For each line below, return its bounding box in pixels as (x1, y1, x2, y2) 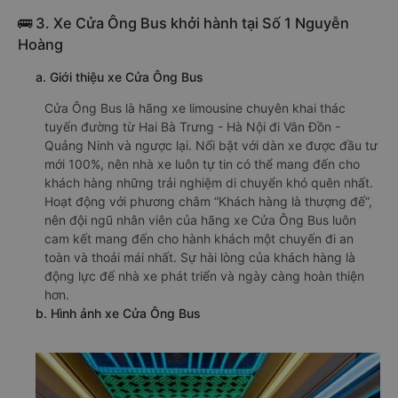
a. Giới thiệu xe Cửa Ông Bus (36, 69, 203, 85)
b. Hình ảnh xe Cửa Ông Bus (36, 306, 201, 322)
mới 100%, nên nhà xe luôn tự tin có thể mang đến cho (44, 156, 360, 172)
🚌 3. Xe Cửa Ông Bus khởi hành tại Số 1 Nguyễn (18, 14, 349, 33)
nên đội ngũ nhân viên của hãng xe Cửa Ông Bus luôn (44, 212, 356, 228)
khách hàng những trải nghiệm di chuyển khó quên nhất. (44, 175, 373, 191)
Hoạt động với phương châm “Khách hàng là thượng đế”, (44, 194, 372, 210)
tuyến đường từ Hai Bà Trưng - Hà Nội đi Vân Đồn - (44, 119, 340, 135)
